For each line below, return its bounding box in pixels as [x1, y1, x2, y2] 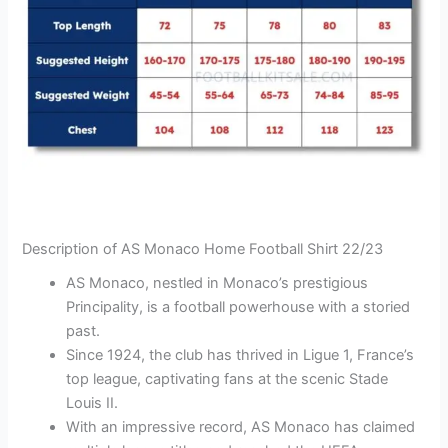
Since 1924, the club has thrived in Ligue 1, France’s [66, 345, 415, 364]
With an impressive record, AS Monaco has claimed [66, 417, 416, 436]
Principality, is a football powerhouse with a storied [66, 297, 411, 316]
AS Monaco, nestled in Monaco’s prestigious [66, 273, 369, 292]
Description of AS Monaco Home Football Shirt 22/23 [22, 239, 384, 258]
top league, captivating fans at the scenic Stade [66, 369, 389, 388]
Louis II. [66, 393, 119, 412]
